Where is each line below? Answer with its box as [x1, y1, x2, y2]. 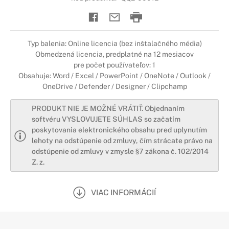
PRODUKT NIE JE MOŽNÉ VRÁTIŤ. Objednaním [32, 104, 185, 112]
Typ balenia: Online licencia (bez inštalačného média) [27, 39, 202, 48]
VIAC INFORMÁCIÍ [91, 188, 156, 197]
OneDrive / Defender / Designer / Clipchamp [42, 82, 187, 90]
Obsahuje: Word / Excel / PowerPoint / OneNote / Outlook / [18, 72, 211, 80]
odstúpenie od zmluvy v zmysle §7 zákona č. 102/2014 [32, 147, 209, 155]
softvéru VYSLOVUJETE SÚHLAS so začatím [32, 115, 180, 123]
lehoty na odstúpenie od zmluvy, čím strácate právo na [32, 136, 213, 145]
